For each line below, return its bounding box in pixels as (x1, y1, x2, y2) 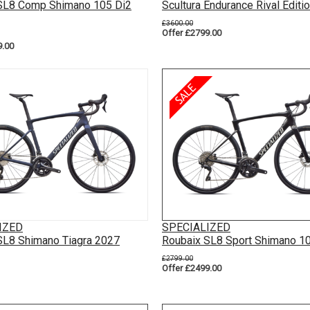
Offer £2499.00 (162, 262, 221, 273)
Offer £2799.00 (162, 28, 221, 38)
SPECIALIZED (162, 220, 230, 234)
